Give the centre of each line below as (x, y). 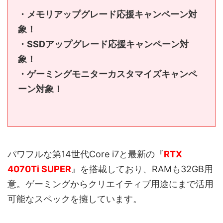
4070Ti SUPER (39, 169)
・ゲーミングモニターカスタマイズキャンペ (108, 74)
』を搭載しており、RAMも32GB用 (142, 169)
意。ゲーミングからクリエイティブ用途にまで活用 (111, 184)
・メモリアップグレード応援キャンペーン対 (108, 14)
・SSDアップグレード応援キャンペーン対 (103, 44)
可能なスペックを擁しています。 (75, 199)
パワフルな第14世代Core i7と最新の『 (86, 154)
